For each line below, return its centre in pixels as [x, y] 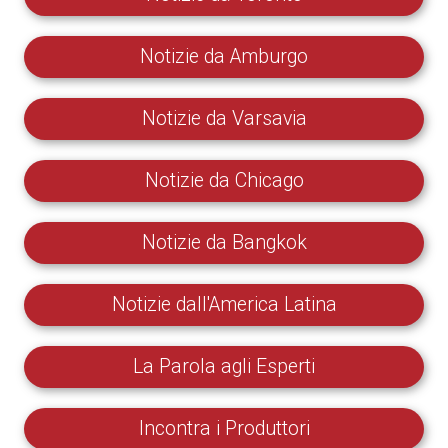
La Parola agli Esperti [224, 367]
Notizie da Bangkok [224, 243]
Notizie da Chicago [224, 181]
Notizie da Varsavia [224, 119]
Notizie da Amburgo [224, 57]
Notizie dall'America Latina [224, 305]
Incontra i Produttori [224, 429]
